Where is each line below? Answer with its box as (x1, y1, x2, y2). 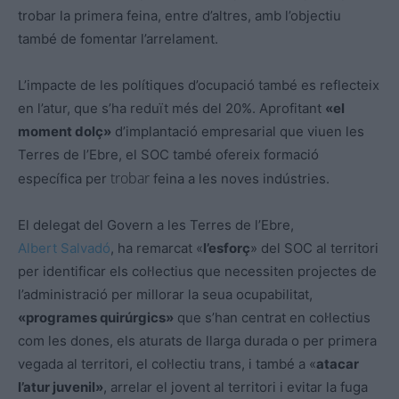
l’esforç (203, 239, 250, 256)
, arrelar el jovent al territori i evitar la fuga (103, 378, 368, 395)
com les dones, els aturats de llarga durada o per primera (18, 331, 377, 349)
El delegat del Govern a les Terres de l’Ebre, (18, 216, 294, 233)
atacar (316, 354, 359, 372)
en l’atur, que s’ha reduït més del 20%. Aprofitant (18, 99, 325, 117)
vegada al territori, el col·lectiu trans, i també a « (18, 354, 316, 372)
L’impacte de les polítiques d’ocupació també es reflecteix (18, 76, 379, 94)
